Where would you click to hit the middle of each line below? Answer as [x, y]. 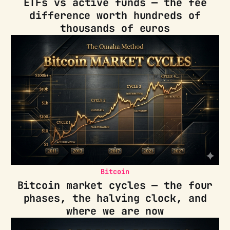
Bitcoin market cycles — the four [115, 186]
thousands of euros [115, 28]
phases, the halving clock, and [115, 198]
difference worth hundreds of [115, 16]
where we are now [115, 211]
